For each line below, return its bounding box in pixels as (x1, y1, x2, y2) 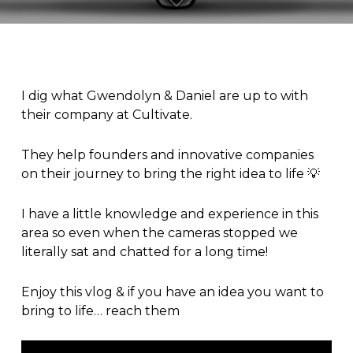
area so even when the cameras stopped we (20, 225, 298, 240)
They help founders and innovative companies (20, 147, 314, 162)
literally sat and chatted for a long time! (20, 244, 268, 259)
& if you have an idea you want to (112, 284, 324, 299)
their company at (20, 107, 132, 122)
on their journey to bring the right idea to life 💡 (20, 166, 320, 181)
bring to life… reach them (20, 303, 180, 318)
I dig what (20, 88, 87, 103)
